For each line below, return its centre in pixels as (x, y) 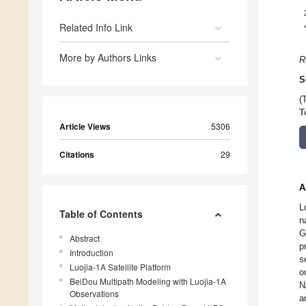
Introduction (92, 253)
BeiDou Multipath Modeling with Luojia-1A (148, 281)
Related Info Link (96, 28)
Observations (94, 294)
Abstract (85, 238)
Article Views (85, 127)
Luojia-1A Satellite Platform (120, 267)
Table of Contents (101, 214)
